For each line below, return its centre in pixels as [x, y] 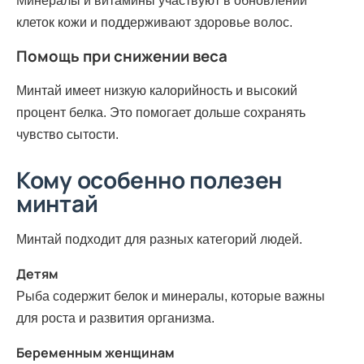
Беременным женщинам [95, 352]
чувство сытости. [67, 134]
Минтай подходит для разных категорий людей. [159, 239]
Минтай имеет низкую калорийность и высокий [157, 90]
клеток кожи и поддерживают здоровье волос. [154, 23]
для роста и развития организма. [115, 318]
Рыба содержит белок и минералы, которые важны [171, 296]
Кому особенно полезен [149, 179]
